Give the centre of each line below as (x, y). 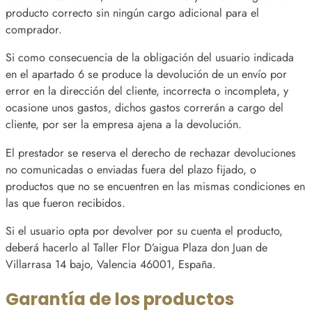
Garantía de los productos (120, 299)
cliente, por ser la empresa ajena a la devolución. (124, 125)
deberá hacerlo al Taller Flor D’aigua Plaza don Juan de (136, 247)
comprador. (34, 30)
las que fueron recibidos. (65, 203)
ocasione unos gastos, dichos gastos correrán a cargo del (145, 108)
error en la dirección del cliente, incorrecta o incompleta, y (147, 91)
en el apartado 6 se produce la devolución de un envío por (146, 75)
